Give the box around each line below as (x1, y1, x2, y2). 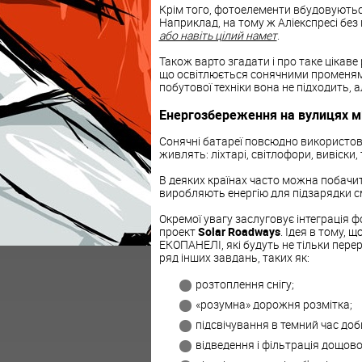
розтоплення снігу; (195, 276, 294, 293)
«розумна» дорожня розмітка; (195, 297, 352, 313)
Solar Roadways (197, 224, 280, 239)
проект (158, 224, 198, 239)
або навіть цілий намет (158, 27, 277, 44)
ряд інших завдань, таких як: (158, 250, 309, 265)
